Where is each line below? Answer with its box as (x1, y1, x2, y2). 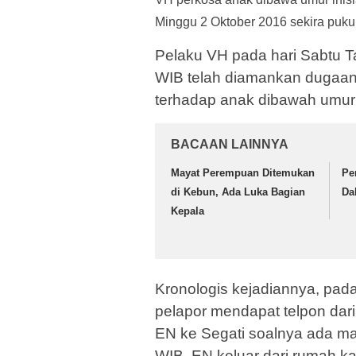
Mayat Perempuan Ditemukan (171, 166, 315, 179)
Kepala (171, 204, 204, 217)
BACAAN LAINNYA (171, 137, 288, 151)
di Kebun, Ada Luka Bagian (171, 185, 305, 198)
